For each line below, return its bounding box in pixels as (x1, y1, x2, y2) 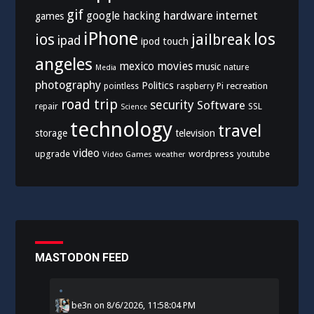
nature (224, 62, 250, 73)
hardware (163, 8, 214, 23)
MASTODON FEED (35, 251, 130, 265)
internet (216, 8, 259, 23)
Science (121, 102, 148, 112)
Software (197, 98, 246, 113)
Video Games (102, 149, 153, 160)
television (175, 128, 216, 139)
